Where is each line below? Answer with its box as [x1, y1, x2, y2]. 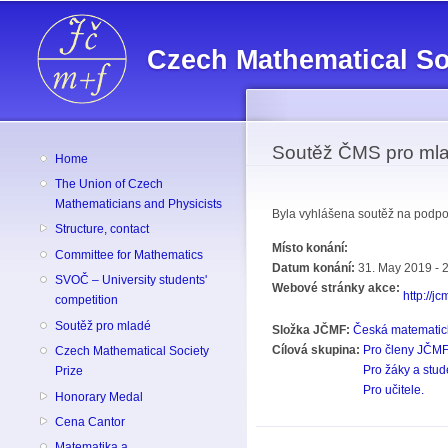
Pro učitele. [363, 383, 424, 398]
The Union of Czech [55, 176, 164, 191]
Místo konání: [272, 241, 351, 256]
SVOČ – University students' [55, 273, 208, 288]
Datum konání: [272, 261, 358, 276]
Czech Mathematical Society [55, 344, 210, 359]
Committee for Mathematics [55, 247, 204, 262]
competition [55, 293, 119, 308]
